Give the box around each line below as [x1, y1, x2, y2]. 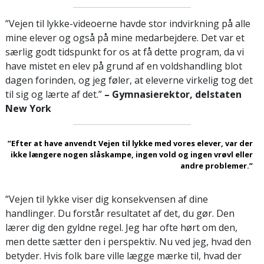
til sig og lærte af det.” [5, 87, 104, 101]
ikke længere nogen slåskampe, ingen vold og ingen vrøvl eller [11, 148, 253, 160]
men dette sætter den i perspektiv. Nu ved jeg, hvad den [5, 235, 251, 248]
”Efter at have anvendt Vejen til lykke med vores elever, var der [8, 137, 253, 148]
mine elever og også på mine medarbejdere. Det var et [5, 31, 245, 44]
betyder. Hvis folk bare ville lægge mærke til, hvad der [5, 249, 242, 262]
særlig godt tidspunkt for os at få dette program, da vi [5, 45, 244, 58]
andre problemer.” [180, 160, 253, 171]
